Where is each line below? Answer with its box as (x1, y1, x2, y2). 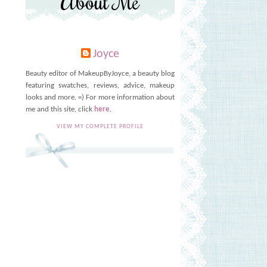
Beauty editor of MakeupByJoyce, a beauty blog (26, 69, 175, 77)
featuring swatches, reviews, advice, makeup (26, 81, 175, 89)
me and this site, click (26, 105, 94, 113)
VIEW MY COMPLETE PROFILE (57, 123, 144, 131)
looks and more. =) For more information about (26, 93, 175, 101)
